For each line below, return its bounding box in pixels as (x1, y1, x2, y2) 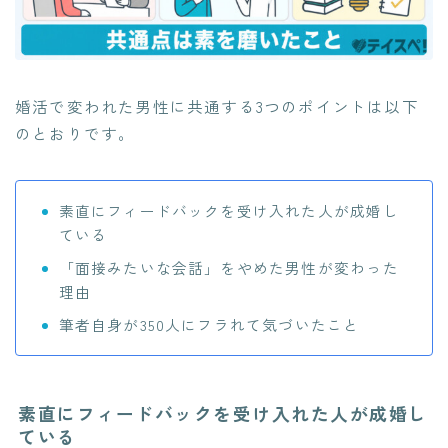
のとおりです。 (15, 122, 136, 145)
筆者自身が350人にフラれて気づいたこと (58, 314, 360, 336)
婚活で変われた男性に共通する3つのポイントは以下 (15, 95, 419, 118)
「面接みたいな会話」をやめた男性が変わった (58, 257, 399, 279)
